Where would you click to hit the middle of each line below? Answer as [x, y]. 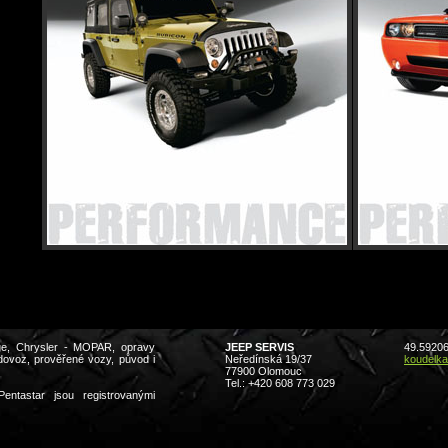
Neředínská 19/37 [268, 358]
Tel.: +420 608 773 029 [280, 382]
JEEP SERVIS [259, 346]
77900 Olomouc [263, 370]
